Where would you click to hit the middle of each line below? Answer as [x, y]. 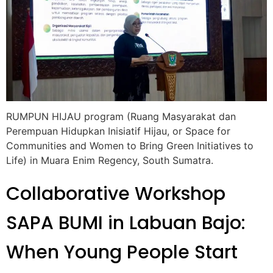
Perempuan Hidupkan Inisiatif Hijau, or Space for [118, 131]
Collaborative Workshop [116, 193]
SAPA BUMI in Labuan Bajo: [126, 223]
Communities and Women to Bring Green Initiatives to [130, 146]
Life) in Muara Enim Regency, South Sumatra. [110, 161]
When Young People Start [122, 252]
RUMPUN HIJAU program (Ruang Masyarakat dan [121, 117]
